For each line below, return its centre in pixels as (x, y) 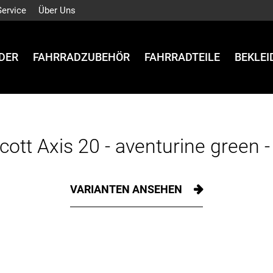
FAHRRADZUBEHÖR (81, 57)
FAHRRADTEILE (182, 57)
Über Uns (57, 10)
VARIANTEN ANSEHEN (127, 189)
